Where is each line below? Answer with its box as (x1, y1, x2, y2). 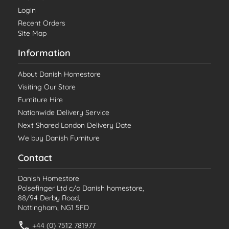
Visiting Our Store (18, 82, 76, 92)
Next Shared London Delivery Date (18, 121, 131, 130)
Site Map (18, 29, 47, 38)
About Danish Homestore (18, 70, 101, 79)
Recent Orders (18, 18, 65, 28)
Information (18, 47, 71, 59)
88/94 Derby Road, (18, 193, 80, 203)
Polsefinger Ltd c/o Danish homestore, (18, 184, 144, 193)
